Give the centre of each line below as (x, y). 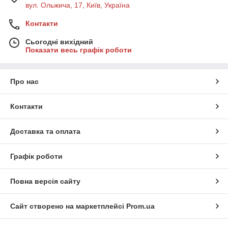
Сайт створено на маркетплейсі (68, 206)
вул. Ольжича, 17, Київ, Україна (78, 5)
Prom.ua (140, 206)
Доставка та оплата (45, 132)
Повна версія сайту (45, 181)
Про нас (24, 82)
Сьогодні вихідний (59, 42)
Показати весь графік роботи (79, 50)
